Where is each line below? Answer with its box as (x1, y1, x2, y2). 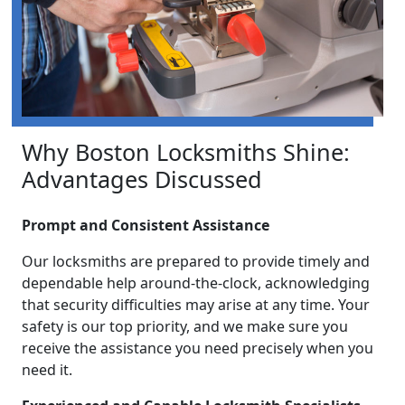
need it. (22, 359, 72, 380)
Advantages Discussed (22, 163, 262, 194)
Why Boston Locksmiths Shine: (22, 136, 350, 167)
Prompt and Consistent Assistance (22, 214, 269, 235)
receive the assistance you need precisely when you (22, 337, 373, 358)
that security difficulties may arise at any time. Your (22, 294, 370, 315)
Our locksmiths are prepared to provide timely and (22, 250, 370, 271)
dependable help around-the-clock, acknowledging (22, 272, 370, 293)
